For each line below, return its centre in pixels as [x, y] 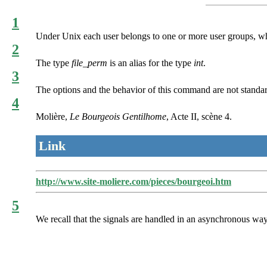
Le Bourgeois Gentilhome [118, 117]
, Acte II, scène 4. [199, 117]
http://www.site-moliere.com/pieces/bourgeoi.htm [133, 181]
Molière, [53, 117]
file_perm [89, 63]
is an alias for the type [150, 63]
